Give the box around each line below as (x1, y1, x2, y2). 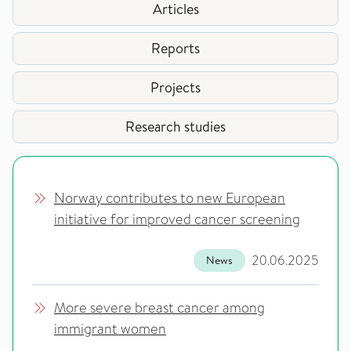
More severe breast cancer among (54, 298, 265, 318)
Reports (151, 38, 200, 58)
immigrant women (54, 319, 166, 339)
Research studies (125, 117, 226, 136)
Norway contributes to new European (54, 188, 285, 208)
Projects (150, 78, 201, 97)
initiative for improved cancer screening (54, 209, 300, 230)
